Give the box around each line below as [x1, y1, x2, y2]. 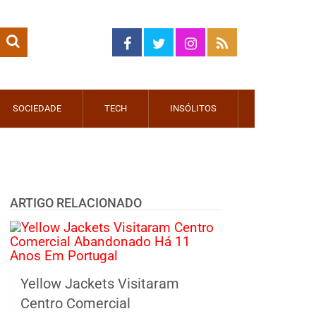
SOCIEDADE [13, 103, 61, 114]
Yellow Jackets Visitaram [20, 275, 180, 292]
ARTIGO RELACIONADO [10, 195, 142, 210]
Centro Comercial [20, 295, 131, 312]
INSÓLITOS [170, 103, 217, 114]
